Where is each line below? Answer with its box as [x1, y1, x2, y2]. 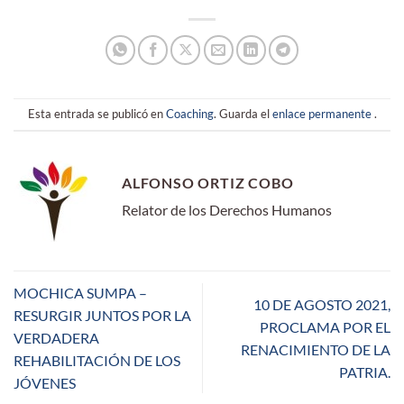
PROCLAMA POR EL [260, 317, 390, 335]
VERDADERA [14, 329, 99, 347]
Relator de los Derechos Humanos [122, 201, 332, 218]
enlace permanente [271, 106, 372, 122]
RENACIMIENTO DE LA [241, 340, 390, 358]
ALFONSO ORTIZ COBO [122, 174, 294, 191]
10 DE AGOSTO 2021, [253, 295, 390, 313]
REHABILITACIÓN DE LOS [14, 352, 180, 370]
